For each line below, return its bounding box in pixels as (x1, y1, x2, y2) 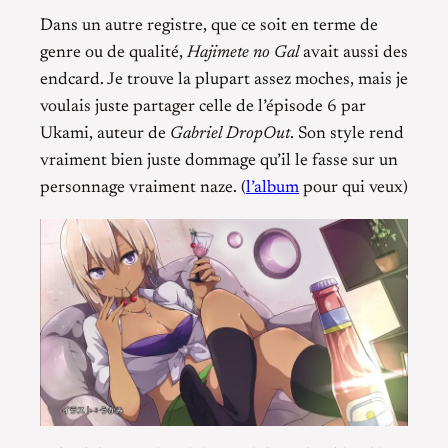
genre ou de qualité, (40, 43, 187, 62)
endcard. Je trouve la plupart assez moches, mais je (40, 70, 408, 89)
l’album (246, 178, 299, 197)
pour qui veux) (299, 178, 408, 197)
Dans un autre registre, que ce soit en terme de (40, 16, 378, 35)
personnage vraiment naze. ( (40, 178, 246, 197)
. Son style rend (290, 124, 404, 143)
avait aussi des (299, 43, 408, 62)
